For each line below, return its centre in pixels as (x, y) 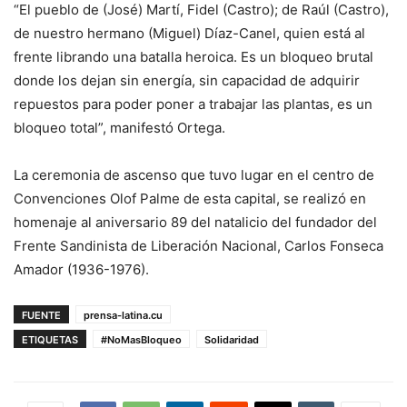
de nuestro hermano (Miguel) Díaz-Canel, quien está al (189, 33)
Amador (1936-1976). (81, 269)
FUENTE (41, 315)
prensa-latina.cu (123, 315)
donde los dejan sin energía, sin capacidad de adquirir (187, 80)
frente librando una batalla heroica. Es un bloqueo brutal (194, 56)
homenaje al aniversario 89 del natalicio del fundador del (195, 222)
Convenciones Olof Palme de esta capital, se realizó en (190, 198)
